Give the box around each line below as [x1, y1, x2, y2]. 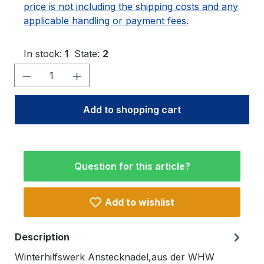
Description [15, 231, 70, 243]
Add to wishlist [104, 196, 174, 208]
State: [74, 48, 103, 60]
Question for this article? [74, 160, 190, 172]
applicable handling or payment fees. [24, 15, 189, 27]
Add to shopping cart [83, 104, 181, 115]
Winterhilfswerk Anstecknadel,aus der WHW [15, 251, 214, 263]
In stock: [24, 48, 65, 60]
